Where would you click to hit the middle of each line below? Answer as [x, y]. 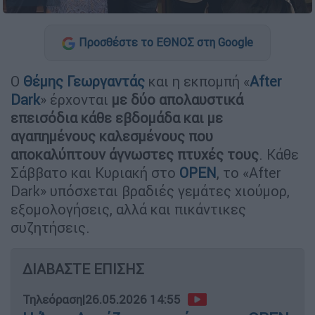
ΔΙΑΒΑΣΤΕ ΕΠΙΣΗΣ [83, 269]
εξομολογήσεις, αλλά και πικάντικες [128, 209]
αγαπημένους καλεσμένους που [112, 136]
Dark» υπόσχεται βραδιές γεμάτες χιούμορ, [150, 191]
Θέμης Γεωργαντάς [84, 81]
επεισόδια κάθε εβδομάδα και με [117, 117]
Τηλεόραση [52, 299]
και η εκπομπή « [197, 81]
